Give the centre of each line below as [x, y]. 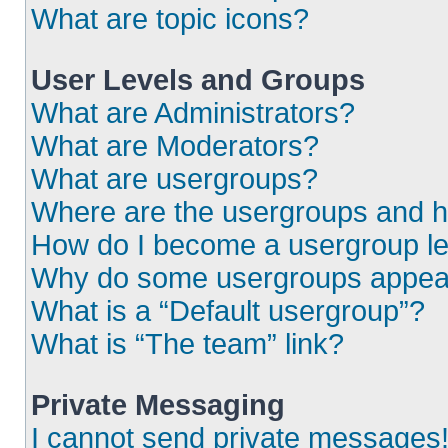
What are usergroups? [174, 179]
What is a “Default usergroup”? [228, 311]
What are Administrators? [193, 113]
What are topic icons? [170, 19]
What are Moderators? [175, 146]
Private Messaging [158, 405]
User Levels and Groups [198, 80]
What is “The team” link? [187, 344]
